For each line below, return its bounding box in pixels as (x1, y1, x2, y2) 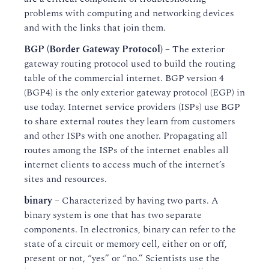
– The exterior (163, 42, 225, 56)
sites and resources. (24, 172, 107, 186)
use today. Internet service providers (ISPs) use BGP (24, 100, 240, 114)
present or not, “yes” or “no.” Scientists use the (24, 251, 220, 265)
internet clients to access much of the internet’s (24, 157, 225, 172)
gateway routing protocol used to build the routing (24, 56, 235, 71)
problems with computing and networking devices (24, 6, 234, 20)
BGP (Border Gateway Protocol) (24, 42, 163, 56)
